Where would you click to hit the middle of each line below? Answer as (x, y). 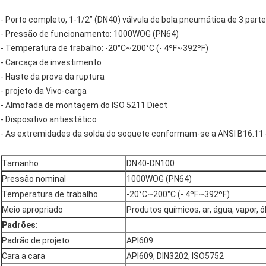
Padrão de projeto (36, 241)
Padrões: (20, 225)
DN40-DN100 (151, 164)
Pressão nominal (34, 179)
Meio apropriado (32, 210)
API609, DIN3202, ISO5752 (175, 256)
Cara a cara (23, 256)
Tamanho (20, 164)
